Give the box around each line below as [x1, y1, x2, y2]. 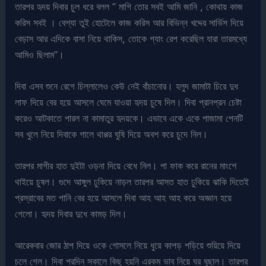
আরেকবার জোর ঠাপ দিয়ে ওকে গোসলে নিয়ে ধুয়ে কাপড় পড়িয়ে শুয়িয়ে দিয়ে [15, 239, 241, 252]
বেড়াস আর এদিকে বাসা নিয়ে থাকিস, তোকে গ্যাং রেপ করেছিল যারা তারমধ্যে [15, 32, 248, 45]
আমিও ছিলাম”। [15, 48, 65, 61]
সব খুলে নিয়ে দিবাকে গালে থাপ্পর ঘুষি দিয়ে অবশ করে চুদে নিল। [15, 128, 208, 140]
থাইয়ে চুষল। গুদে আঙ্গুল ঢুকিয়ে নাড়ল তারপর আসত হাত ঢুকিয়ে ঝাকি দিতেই [15, 176, 249, 188]
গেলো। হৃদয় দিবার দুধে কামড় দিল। [15, 208, 128, 220]
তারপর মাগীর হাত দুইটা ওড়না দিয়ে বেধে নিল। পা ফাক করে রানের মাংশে [15, 160, 237, 172]
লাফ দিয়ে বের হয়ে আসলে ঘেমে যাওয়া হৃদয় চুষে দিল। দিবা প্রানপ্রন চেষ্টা [15, 96, 242, 108]
